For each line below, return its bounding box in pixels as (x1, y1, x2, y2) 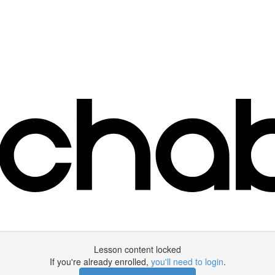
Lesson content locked (94, 243, 181, 255)
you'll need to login (150, 255, 223, 268)
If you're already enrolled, (49, 255, 151, 268)
